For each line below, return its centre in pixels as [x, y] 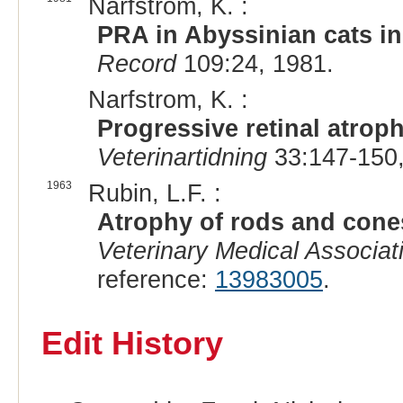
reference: [156, 280]
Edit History [132, 344]
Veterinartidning [182, 157]
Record [136, 64]
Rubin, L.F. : [154, 193]
